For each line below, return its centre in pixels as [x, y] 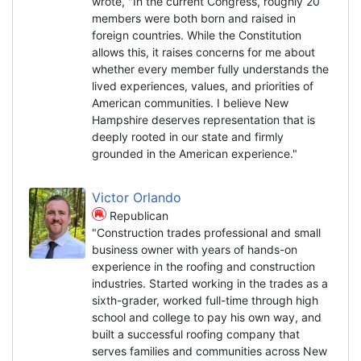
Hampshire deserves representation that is [203, 119]
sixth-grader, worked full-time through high [205, 300]
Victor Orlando [139, 197]
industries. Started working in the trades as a [210, 283]
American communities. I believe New [190, 102]
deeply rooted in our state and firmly [188, 136]
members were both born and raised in [194, 18]
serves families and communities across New [210, 351]
